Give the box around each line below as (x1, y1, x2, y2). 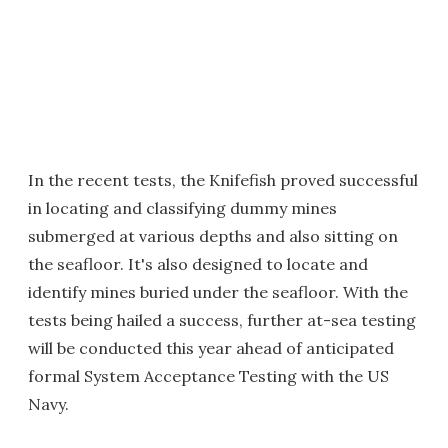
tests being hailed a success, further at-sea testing (28, 310, 416, 331)
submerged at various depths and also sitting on (28, 226, 398, 247)
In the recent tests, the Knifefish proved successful (28, 170, 418, 191)
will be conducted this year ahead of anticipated (28, 338, 394, 359)
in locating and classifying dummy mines (28, 198, 337, 219)
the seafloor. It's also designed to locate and (28, 254, 368, 275)
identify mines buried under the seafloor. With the (28, 282, 408, 303)
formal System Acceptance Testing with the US (28, 366, 389, 387)
